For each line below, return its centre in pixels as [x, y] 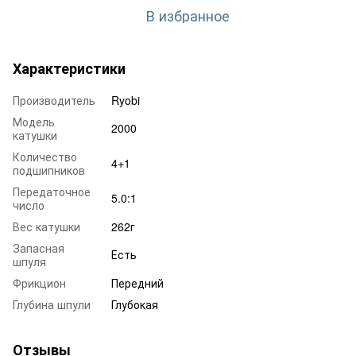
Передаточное [52, 191]
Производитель [54, 100]
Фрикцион [39, 282]
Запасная [39, 248]
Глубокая [135, 304]
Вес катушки [46, 226]
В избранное [188, 15]
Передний [137, 282]
